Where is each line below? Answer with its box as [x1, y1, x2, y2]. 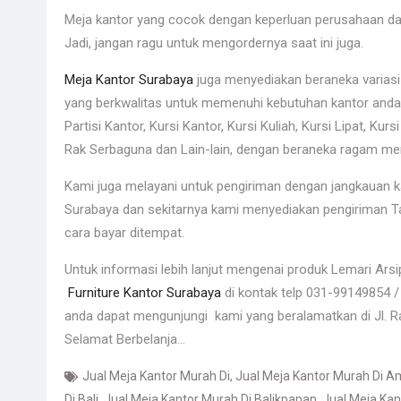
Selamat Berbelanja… [64, 331, 185, 347]
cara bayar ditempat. [64, 225, 184, 241]
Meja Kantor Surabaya [64, 72, 193, 88]
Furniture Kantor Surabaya [64, 285, 221, 301]
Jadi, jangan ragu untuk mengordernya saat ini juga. [64, 35, 363, 51]
